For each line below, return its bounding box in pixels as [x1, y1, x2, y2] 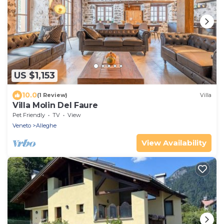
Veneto [12, 121, 31, 129]
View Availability [141, 137, 206, 147]
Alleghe [36, 121, 56, 129]
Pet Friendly [12, 111, 45, 118]
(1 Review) [37, 91, 67, 99]
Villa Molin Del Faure [12, 100, 98, 110]
